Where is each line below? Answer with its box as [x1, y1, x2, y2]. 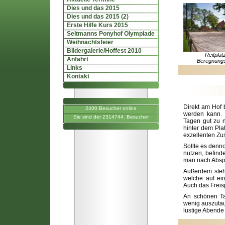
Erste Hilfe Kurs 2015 [62, 22, 128, 29]
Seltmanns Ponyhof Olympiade [62, 30, 155, 37]
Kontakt [62, 73, 89, 80]
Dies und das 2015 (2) [62, 13, 129, 20]
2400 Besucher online [85, 105, 137, 111]
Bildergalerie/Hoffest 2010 [62, 47, 142, 54]
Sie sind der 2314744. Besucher [73, 114, 149, 120]
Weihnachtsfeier [62, 39, 114, 46]
